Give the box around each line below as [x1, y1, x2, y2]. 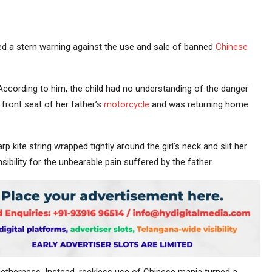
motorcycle [103, 99, 149, 110]
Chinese [215, 41, 248, 53]
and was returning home [149, 99, 248, 110]
